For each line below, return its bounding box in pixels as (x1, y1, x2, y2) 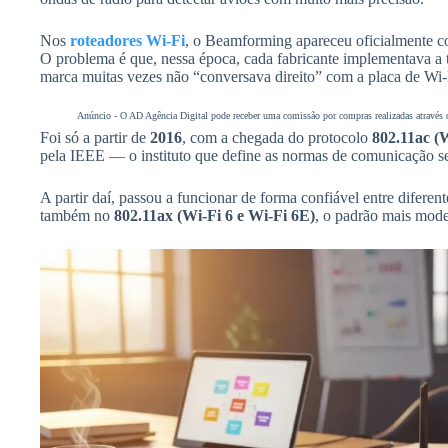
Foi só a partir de (40, 129, 150, 147)
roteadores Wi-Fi (70, 32, 185, 50)
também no (40, 207, 114, 225)
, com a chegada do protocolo (182, 129, 372, 147)
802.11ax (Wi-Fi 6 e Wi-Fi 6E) (114, 207, 315, 225)
